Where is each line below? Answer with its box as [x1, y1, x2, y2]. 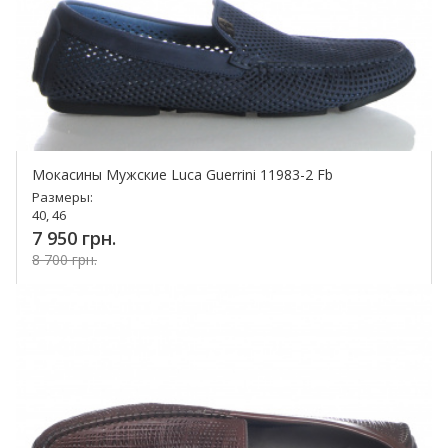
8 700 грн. [32, 250, 97, 270]
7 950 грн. [32, 226, 116, 251]
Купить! [137, 285, 206, 310]
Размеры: [32, 188, 93, 207]
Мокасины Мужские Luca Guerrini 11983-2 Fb [32, 165, 333, 185]
